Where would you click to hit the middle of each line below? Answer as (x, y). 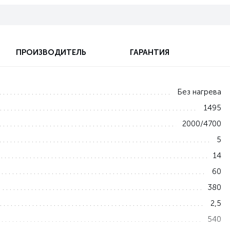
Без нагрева (199, 92)
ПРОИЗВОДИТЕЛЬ (51, 52)
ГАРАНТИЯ (150, 52)
